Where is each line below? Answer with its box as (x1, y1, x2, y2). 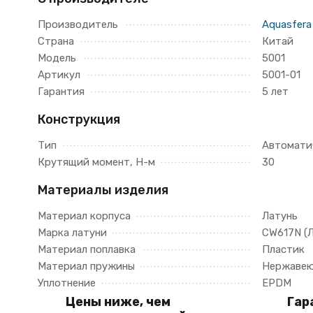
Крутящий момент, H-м (37, 156, 155, 168)
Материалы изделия (37, 182, 168, 198)
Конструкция (37, 112, 120, 127)
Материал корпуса (37, 210, 131, 222)
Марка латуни (37, 226, 107, 239)
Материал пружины (37, 260, 135, 272)
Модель (37, 52, 76, 64)
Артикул (37, 68, 80, 81)
